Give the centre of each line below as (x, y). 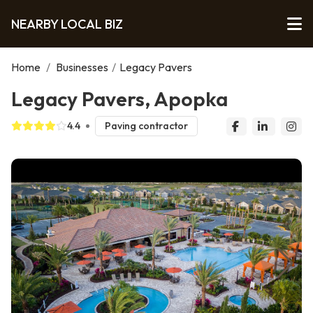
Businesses (82, 67)
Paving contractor (146, 126)
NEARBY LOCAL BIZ (67, 24)
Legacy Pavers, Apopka (119, 99)
